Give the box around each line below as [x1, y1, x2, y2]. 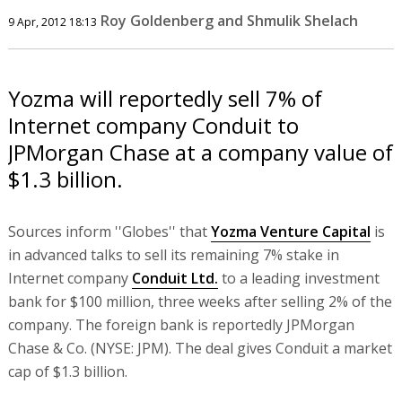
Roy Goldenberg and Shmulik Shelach [100, 11, 358, 31]
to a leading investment [217, 268, 380, 288]
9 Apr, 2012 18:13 [7, 14, 97, 30]
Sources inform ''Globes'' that [7, 222, 211, 241]
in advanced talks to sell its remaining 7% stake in [7, 245, 339, 265]
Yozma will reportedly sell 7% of [7, 83, 322, 113]
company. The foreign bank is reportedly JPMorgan [7, 315, 354, 335]
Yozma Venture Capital [210, 222, 371, 241]
